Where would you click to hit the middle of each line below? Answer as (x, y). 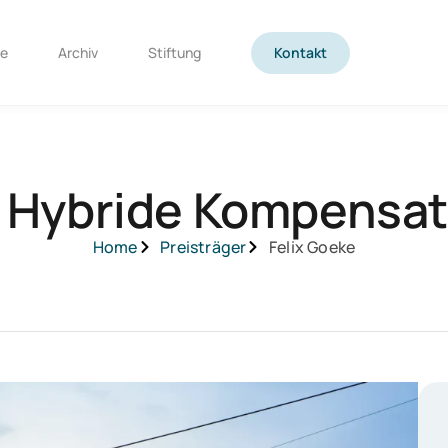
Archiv (78, 52)
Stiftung (174, 52)
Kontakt (300, 52)
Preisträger (203, 247)
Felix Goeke (312, 247)
